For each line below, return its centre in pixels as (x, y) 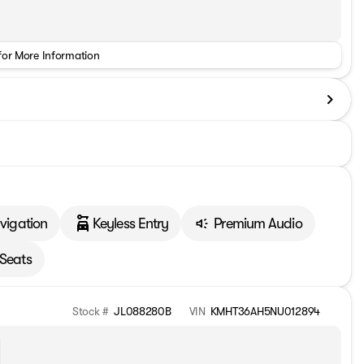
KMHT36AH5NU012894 (265, 311)
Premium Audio (258, 223)
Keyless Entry (131, 223)
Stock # (91, 311)
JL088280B (143, 311)
